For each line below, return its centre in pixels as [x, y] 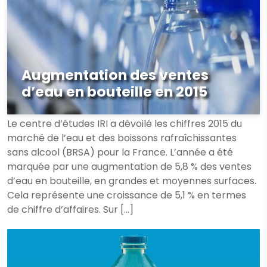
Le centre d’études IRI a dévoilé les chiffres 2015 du [125, 124]
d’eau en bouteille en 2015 [114, 91]
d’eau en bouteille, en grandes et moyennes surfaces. [132, 181]
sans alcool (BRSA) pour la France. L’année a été [120, 152]
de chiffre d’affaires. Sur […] [70, 209]
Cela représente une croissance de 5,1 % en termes [127, 195]
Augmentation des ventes [115, 75]
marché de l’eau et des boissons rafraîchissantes [122, 138]
